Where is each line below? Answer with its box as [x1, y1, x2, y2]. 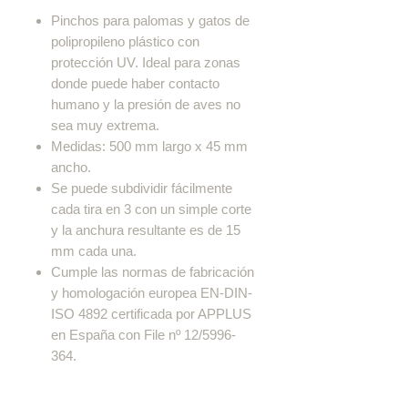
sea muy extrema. [51, 117, 159, 133]
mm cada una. [51, 242, 137, 259]
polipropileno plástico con [51, 33, 199, 49]
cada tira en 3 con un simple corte [51, 200, 251, 217]
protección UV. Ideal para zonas [51, 54, 240, 70]
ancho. [51, 158, 91, 175]
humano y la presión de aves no [51, 96, 240, 112]
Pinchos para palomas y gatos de [51, 12, 250, 28]
